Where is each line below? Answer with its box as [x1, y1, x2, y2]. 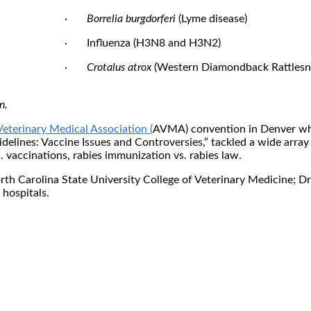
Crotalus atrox [87, 61, 151, 73]
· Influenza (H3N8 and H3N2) [65, 37, 221, 49]
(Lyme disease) [176, 12, 247, 24]
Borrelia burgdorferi [87, 12, 176, 24]
